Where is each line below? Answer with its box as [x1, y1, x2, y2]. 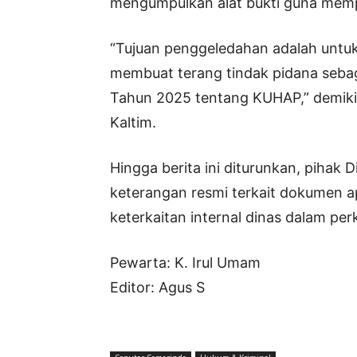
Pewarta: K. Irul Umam [110, 254, 261, 272]
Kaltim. [110, 114, 156, 131]
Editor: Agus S [110, 279, 205, 296]
